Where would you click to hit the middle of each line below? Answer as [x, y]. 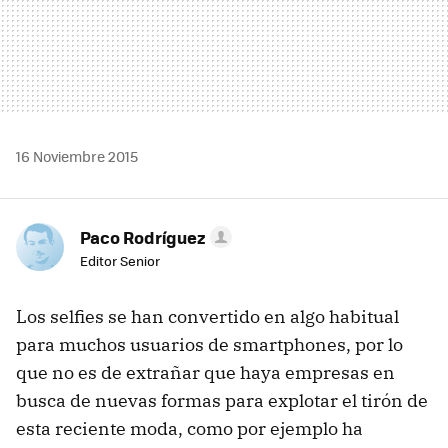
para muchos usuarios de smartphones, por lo [209, 344]
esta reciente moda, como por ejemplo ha [189, 428]
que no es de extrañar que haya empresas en [205, 372]
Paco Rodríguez [143, 236]
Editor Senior [120, 260]
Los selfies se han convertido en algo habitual [207, 316]
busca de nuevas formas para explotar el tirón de [222, 400]
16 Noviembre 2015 [77, 155]
